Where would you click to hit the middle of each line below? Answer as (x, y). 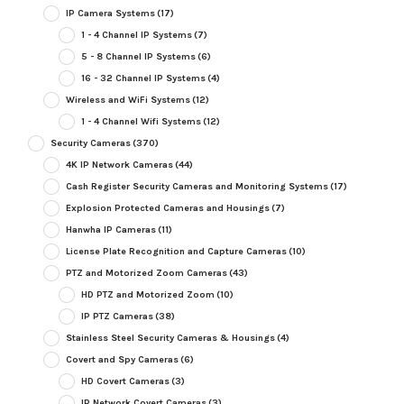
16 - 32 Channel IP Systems (143, 78)
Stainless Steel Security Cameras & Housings (170, 338)
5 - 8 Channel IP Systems (138, 57)
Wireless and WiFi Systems (128, 100)
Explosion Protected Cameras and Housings (167, 208)
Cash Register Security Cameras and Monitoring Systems (197, 187)
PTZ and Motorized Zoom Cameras (146, 273)
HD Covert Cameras (125, 381)
